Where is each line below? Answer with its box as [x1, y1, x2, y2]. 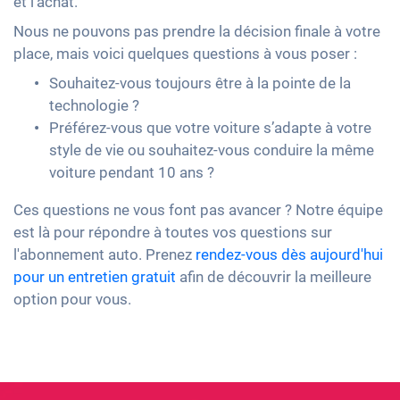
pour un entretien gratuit [13, 267, 176, 286]
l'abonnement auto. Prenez [13, 245, 196, 263]
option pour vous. [13, 289, 131, 308]
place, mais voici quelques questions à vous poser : [13, 44, 357, 62]
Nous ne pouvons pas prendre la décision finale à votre [13, 21, 380, 40]
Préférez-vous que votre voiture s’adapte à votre [49, 118, 371, 137]
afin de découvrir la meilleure [176, 267, 371, 286]
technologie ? [49, 96, 139, 114]
